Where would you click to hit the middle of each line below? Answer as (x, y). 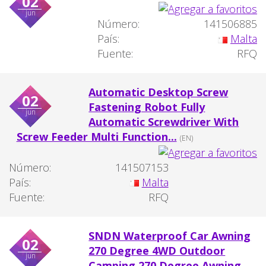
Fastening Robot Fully (147, 107)
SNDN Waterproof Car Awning (170, 235)
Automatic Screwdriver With (164, 122)
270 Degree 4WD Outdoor (157, 250)
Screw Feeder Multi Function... (96, 137)
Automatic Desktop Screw (159, 92)
